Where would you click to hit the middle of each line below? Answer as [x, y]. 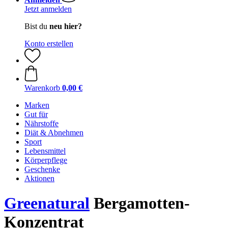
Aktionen [39, 178]
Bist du [37, 26]
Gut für [36, 114]
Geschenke [42, 169]
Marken [37, 105]
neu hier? [66, 26]
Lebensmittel [45, 151]
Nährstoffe [41, 123]
